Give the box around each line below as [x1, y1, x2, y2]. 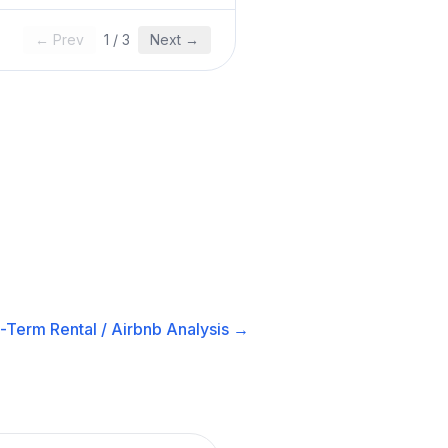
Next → [150, 31, 199, 48]
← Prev [35, 31, 84, 48]
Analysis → [161, 319, 249, 339]
